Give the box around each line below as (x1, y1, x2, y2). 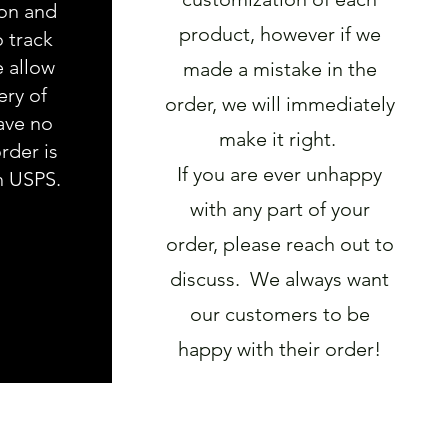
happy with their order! (178, 336, 381, 361)
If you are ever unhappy (177, 161, 382, 186)
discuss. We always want (170, 266, 389, 291)
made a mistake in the (182, 56, 377, 81)
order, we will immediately (164, 91, 395, 116)
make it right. (218, 126, 341, 151)
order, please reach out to (165, 231, 394, 256)
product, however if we (178, 21, 381, 46)
